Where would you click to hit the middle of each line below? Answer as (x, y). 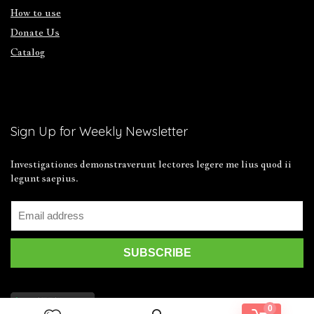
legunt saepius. (45, 178)
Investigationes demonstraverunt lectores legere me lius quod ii (151, 164)
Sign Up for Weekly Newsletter (99, 132)
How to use (36, 13)
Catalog (28, 52)
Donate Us (35, 33)
